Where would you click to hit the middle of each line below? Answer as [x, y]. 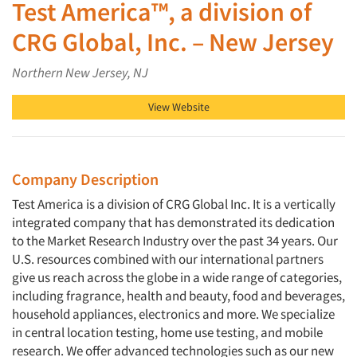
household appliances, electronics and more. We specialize [173, 314]
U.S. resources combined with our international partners [168, 259]
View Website [178, 107]
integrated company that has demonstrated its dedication [173, 223]
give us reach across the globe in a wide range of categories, [177, 278]
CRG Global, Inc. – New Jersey [173, 43]
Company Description [85, 179]
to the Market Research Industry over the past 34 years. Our [175, 241]
